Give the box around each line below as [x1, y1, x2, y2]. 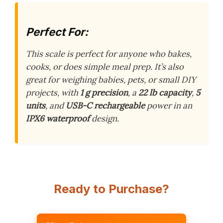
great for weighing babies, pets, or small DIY [26, 74, 196, 85]
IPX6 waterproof [26, 112, 90, 124]
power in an [145, 100, 192, 111]
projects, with [26, 87, 80, 98]
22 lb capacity [138, 87, 192, 98]
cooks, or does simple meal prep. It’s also [26, 61, 184, 72]
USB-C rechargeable [66, 100, 145, 111]
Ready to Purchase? [54, 181, 169, 196]
